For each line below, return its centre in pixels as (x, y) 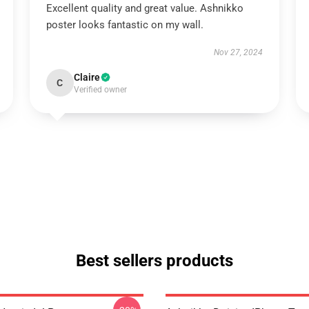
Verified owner (100, 90)
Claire (87, 77)
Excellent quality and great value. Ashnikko (144, 8)
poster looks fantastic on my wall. (124, 25)
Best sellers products (154, 261)
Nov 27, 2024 (239, 52)
